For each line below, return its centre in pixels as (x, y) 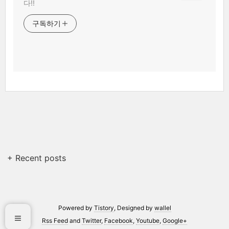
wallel (163, 208)
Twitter (91, 220)
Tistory (104, 208)
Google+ (175, 220)
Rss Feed (55, 220)
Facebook (119, 220)
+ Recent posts (37, 158)
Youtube (148, 220)
